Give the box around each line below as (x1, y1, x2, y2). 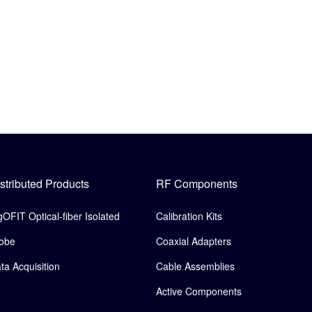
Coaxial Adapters (156, 233, 231, 248)
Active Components (156, 283, 242, 298)
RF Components (156, 175, 237, 192)
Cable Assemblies (156, 258, 235, 273)
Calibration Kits (156, 208, 222, 223)
